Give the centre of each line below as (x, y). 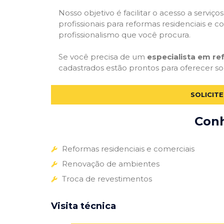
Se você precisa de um (103, 57)
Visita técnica (83, 206)
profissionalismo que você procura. (124, 34)
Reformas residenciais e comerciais (128, 148)
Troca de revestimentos (107, 178)
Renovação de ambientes (111, 163)
